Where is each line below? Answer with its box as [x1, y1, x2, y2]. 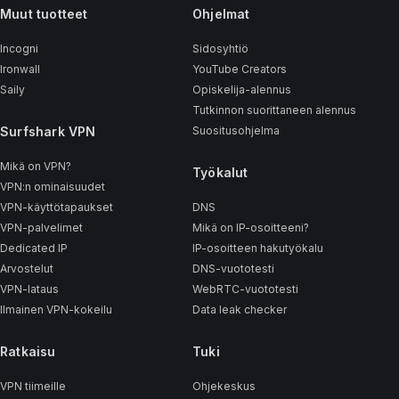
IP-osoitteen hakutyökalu [191, 241, 323, 255]
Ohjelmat [191, 6, 250, 21]
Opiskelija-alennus [191, 83, 291, 96]
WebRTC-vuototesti [191, 282, 298, 296]
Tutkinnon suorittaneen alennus [191, 103, 356, 117]
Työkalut [191, 165, 248, 180]
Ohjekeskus [191, 379, 256, 393]
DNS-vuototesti [191, 262, 274, 275]
